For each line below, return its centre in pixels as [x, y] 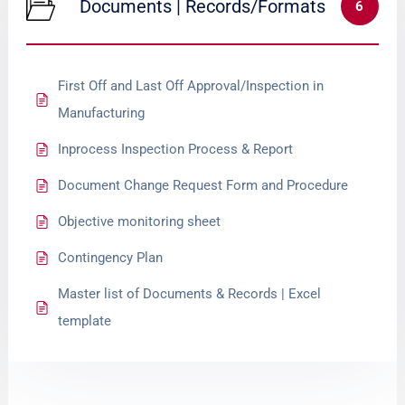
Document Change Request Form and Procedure [203, 185]
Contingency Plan [111, 258]
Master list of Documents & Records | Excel [190, 294]
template [85, 321]
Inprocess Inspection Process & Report [176, 149]
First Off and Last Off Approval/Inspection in [191, 86]
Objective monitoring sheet [140, 221]
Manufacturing [102, 113]
